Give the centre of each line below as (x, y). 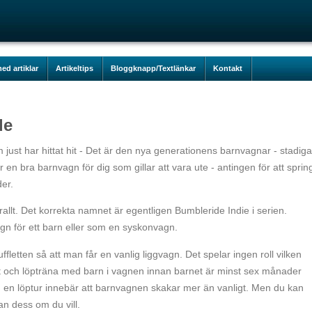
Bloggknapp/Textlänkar (153, 68)
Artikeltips (75, 68)
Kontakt (228, 68)
